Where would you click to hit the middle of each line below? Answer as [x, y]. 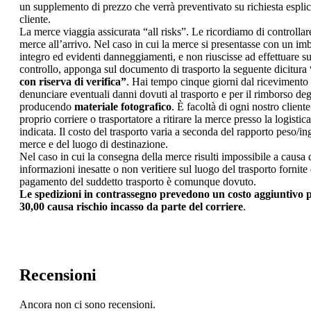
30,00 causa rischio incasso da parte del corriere [131, 207]
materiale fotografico [123, 107]
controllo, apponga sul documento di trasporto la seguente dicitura [165, 69]
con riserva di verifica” [73, 82]
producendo [47, 107]
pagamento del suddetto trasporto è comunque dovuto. [138, 182]
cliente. [35, 19]
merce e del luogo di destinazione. [94, 144]
